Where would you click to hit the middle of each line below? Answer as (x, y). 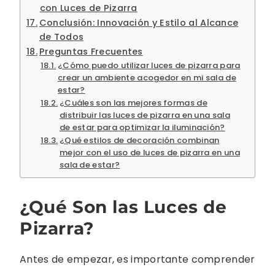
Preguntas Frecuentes (91, 51)
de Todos (61, 37)
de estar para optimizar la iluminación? (142, 127)
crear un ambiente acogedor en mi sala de (147, 77)
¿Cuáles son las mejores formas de (133, 103)
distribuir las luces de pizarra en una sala (145, 115)
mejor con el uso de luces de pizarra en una (149, 152)
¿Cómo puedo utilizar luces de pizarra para (149, 65)
